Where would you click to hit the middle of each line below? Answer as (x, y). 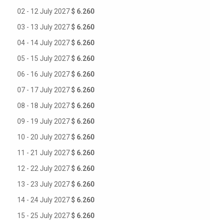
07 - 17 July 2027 (44, 90)
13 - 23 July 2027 (44, 184)
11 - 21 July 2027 (44, 153)
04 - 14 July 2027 (44, 43)
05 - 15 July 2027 (44, 58)
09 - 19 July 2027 (44, 121)
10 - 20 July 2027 (44, 137)
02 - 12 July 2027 (44, 11)
